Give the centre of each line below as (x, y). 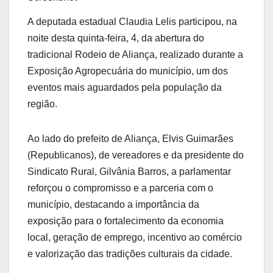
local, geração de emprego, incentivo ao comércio (135, 238)
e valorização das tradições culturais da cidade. (130, 254)
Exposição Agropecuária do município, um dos (128, 71)
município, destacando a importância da (113, 205)
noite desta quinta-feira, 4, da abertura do (116, 38)
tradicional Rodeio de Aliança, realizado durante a (135, 55)
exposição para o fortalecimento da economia (126, 221)
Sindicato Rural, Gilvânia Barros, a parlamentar (129, 172)
